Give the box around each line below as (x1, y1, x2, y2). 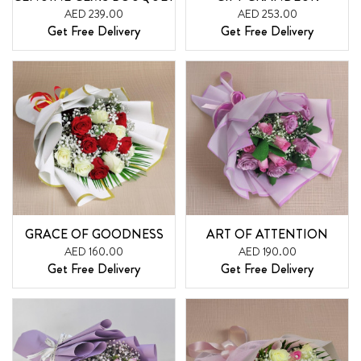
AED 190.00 (238, 243, 297, 260)
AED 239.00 (64, 5, 123, 22)
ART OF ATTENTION (206, 225, 328, 244)
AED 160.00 (64, 243, 123, 260)
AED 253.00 (237, 5, 297, 22)
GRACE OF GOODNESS (24, 225, 164, 244)
